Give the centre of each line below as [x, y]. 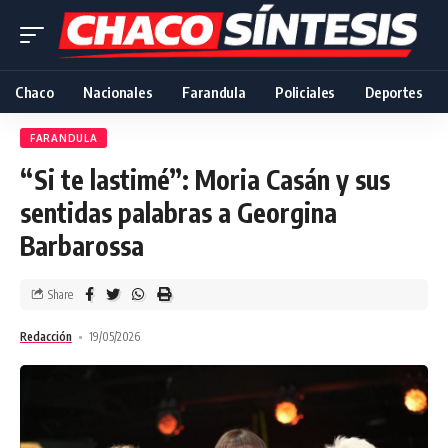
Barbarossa [82, 245]
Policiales [305, 92]
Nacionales [118, 92]
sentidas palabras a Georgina [178, 212]
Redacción [46, 336]
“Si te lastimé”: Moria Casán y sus [205, 179]
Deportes [394, 92]
